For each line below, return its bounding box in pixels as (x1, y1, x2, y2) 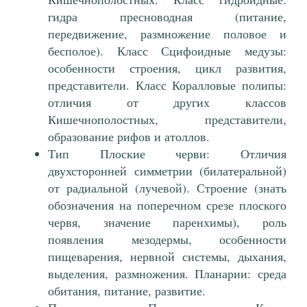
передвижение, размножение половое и (48, 25, 286, 42)
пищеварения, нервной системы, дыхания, (48, 248, 286, 265)
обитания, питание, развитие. (48, 282, 206, 299)
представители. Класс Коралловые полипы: (48, 77, 286, 94)
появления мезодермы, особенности (48, 231, 286, 248)
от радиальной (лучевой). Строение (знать (48, 180, 286, 197)
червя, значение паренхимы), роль (48, 214, 286, 231)
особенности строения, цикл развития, (48, 60, 286, 77)
